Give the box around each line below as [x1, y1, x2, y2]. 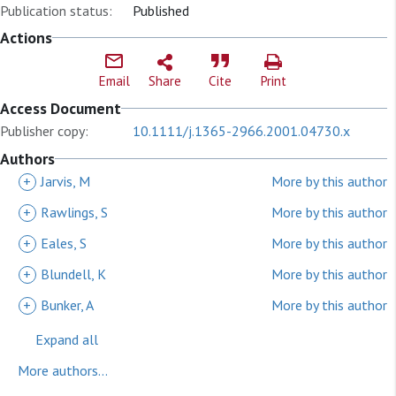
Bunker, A [41, 296, 94, 314]
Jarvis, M [41, 172, 90, 190]
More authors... [18, 362, 108, 379]
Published [133, 2, 189, 19]
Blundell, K [41, 265, 106, 283]
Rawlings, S [41, 203, 108, 221]
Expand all [35, 331, 98, 348]
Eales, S [41, 234, 87, 252]
